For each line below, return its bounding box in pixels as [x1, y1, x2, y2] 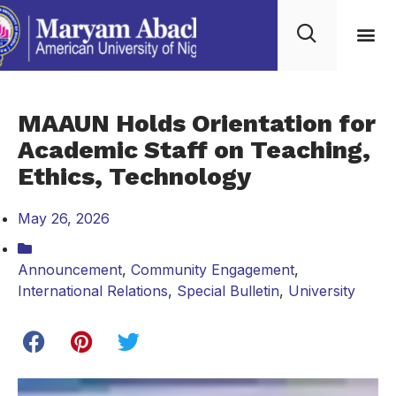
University [288, 282, 355, 300]
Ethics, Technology [18, 162, 251, 191]
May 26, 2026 [18, 209, 110, 227]
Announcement [18, 261, 122, 278]
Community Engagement [131, 261, 294, 278]
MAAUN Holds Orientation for [18, 109, 376, 138]
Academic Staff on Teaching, [18, 135, 370, 164]
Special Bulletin [177, 282, 279, 300]
